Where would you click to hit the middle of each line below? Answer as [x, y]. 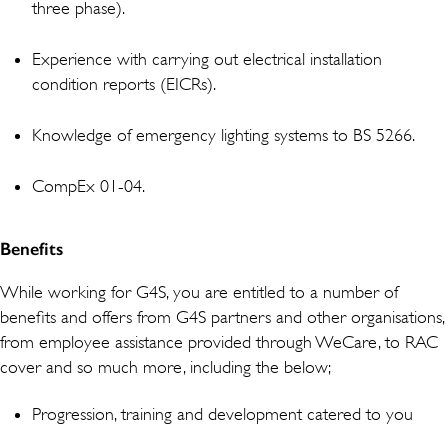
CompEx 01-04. [88, 185]
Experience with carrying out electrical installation [207, 58]
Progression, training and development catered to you [222, 413]
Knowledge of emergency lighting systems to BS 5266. [223, 134]
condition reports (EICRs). [124, 83]
